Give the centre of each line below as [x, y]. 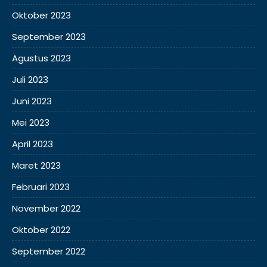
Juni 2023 [32, 101]
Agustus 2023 [41, 58]
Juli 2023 [30, 80]
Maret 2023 [36, 165]
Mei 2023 [31, 122]
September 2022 [49, 251]
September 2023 [49, 37]
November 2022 [46, 208]
